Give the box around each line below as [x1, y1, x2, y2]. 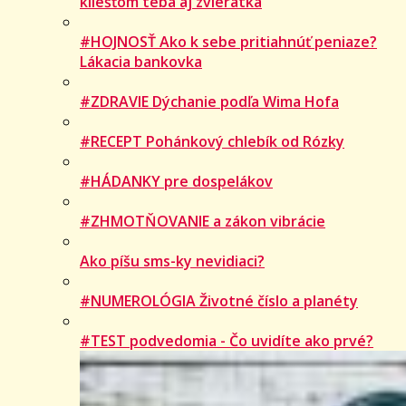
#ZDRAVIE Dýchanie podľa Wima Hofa [80, 91, 339, 111]
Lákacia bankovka [80, 51, 202, 72]
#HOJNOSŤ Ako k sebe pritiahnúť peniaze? [80, 31, 377, 52]
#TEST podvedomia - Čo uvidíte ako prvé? [80, 330, 373, 351]
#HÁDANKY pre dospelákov [80, 170, 273, 191]
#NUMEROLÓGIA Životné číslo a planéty [80, 290, 358, 311]
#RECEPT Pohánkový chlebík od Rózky [80, 130, 344, 151]
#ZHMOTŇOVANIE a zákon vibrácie [80, 210, 325, 231]
